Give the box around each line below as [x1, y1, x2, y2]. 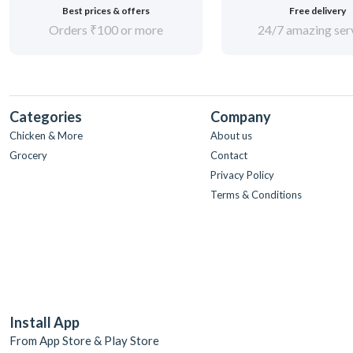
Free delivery [289, 5, 347, 17]
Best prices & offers [61, 5, 150, 17]
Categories [9, 108, 82, 125]
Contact [210, 149, 247, 162]
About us [210, 129, 252, 142]
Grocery [9, 149, 47, 162]
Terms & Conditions [210, 188, 302, 201]
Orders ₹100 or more [48, 22, 163, 37]
